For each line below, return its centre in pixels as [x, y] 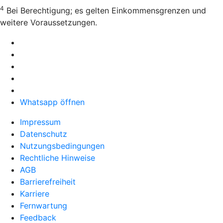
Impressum [40, 122]
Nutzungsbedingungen [62, 146]
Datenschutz [44, 134]
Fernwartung [44, 206]
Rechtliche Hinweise [57, 158]
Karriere [35, 194]
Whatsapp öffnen [52, 102]
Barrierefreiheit [48, 182]
